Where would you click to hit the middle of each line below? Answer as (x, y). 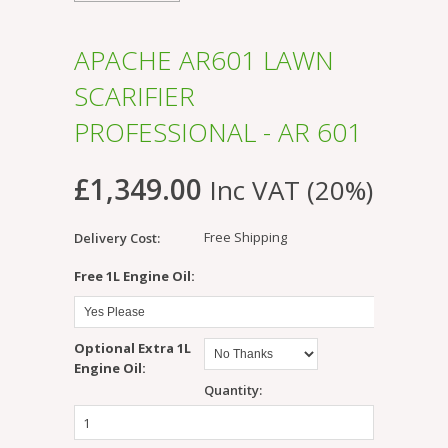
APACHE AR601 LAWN (204, 60)
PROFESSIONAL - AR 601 (218, 132)
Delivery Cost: (117, 238)
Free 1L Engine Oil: (134, 276)
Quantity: (233, 390)
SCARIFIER (134, 96)
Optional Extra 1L (132, 348)
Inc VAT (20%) (291, 190)
